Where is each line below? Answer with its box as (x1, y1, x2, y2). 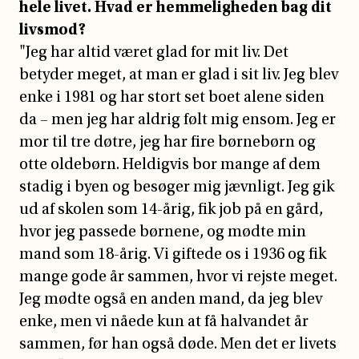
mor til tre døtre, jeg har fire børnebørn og (19, 132, 316, 151)
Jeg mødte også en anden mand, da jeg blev (19, 289, 322, 308)
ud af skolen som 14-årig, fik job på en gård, (19, 200, 323, 218)
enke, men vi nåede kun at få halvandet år (19, 312, 309, 330)
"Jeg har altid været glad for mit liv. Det (19, 42, 288, 61)
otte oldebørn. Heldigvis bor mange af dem (19, 155, 321, 173)
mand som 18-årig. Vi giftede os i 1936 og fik (19, 244, 326, 263)
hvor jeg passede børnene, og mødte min (19, 222, 306, 240)
